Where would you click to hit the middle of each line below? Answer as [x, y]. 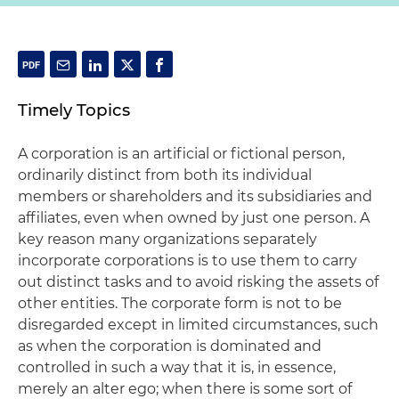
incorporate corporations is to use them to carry [187, 261]
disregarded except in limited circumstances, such [198, 325]
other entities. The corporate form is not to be [180, 303]
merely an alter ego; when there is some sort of [185, 389]
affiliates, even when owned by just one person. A [194, 218]
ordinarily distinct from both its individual [165, 175]
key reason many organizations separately [167, 239]
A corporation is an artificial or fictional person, [181, 154]
